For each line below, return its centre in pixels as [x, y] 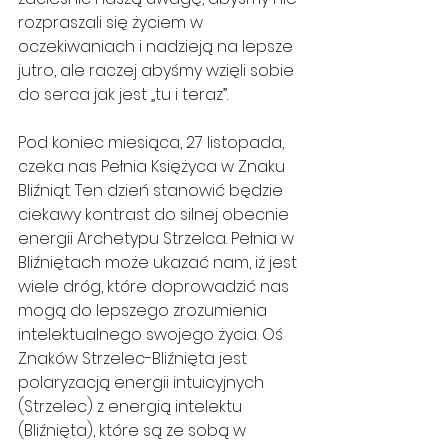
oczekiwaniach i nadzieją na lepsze [157, 47]
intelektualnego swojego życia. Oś [152, 335]
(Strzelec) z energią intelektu [132, 407]
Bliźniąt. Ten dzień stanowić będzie [152, 191]
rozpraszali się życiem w [112, 23]
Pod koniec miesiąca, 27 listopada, [153, 143]
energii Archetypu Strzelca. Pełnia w [158, 239]
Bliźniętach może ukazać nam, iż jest [159, 263]
